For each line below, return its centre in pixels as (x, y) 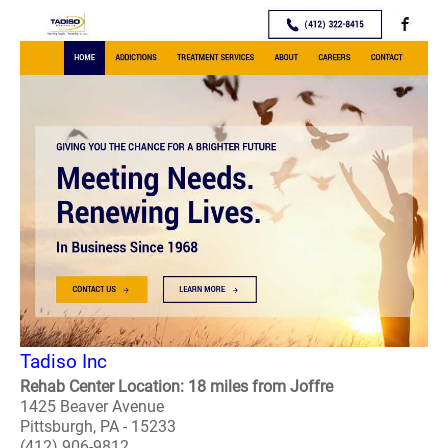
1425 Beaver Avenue (92, 406)
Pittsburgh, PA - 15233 (98, 426)
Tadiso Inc (63, 361)
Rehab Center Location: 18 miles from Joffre (176, 386)
